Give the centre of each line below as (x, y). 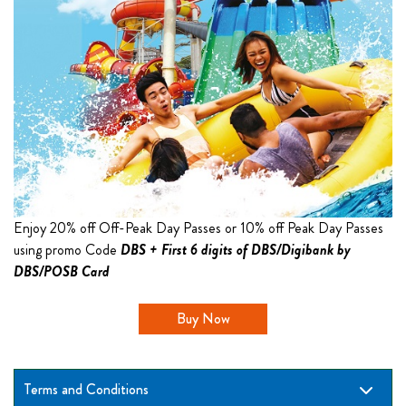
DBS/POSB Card (62, 271)
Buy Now (203, 318)
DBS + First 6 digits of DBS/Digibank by (236, 249)
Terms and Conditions (86, 389)
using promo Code (67, 249)
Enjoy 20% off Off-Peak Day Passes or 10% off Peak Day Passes (198, 227)
